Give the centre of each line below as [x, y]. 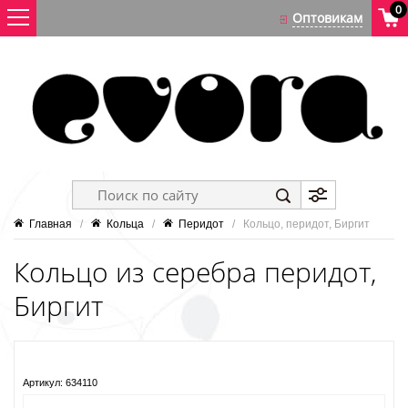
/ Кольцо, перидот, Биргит [297, 224]
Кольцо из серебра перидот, [195, 272]
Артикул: [43, 383]
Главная [51, 224]
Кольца [125, 224]
